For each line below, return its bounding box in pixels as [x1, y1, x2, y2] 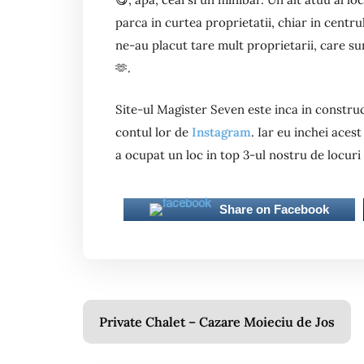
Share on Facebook [219, 202, 329, 216]
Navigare [82, 301, 184, 331]
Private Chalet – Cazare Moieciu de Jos [99, 314, 335, 330]
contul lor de [115, 123, 192, 140]
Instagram [192, 123, 251, 140]
